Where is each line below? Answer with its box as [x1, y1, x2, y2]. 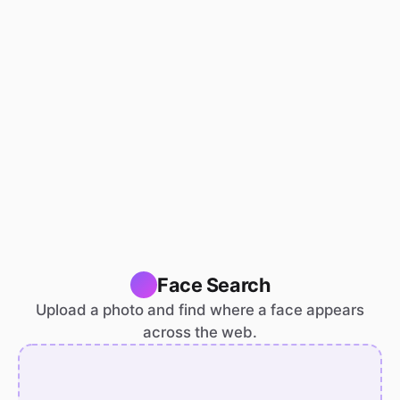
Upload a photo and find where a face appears [36, 301, 364, 319]
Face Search [157, 273, 271, 296]
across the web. [143, 323, 257, 341]
